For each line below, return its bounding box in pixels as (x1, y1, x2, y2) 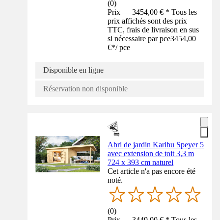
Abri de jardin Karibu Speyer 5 (108, 140, 204, 149)
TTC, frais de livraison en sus (108, 26, 199, 34)
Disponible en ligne (43, 66, 104, 75)
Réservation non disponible (43, 84, 128, 93)
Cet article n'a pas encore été (108, 167, 196, 176)
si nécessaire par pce (108, 34, 171, 43)
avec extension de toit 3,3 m (108, 149, 194, 158)
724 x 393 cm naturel (108, 158, 174, 167)
